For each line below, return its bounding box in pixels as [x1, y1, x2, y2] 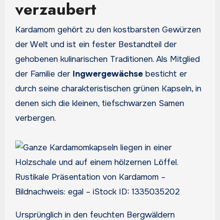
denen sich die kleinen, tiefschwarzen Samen [15, 98, 184, 109]
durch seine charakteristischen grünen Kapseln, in [15, 83, 201, 94]
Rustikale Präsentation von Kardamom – [15, 172, 165, 183]
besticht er [142, 69, 187, 80]
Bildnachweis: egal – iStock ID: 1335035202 [15, 187, 180, 197]
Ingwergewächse [72, 69, 143, 80]
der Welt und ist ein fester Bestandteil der [15, 39, 177, 50]
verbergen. [15, 113, 56, 124]
